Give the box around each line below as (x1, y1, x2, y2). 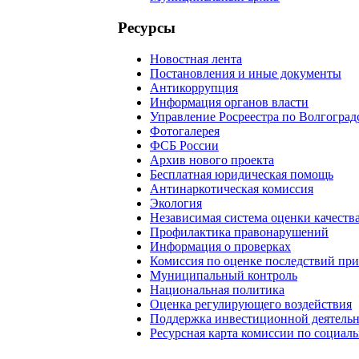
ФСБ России (150, 138, 219, 152)
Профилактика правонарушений (150, 224, 329, 239)
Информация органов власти (150, 95, 309, 109)
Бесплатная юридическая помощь (150, 167, 333, 181)
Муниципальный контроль (150, 268, 297, 282)
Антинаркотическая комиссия (150, 181, 313, 196)
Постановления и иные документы (150, 66, 341, 80)
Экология (150, 196, 202, 210)
